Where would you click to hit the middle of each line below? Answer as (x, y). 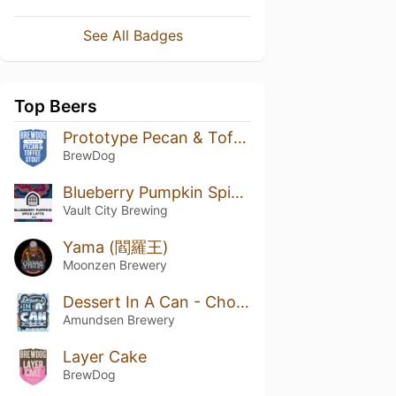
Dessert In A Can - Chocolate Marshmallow (242, 301)
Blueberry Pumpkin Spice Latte (237, 192)
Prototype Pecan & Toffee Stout (240, 137)
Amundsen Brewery (118, 319)
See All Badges (133, 35)
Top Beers (56, 106)
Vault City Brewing (115, 209)
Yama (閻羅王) (115, 247)
